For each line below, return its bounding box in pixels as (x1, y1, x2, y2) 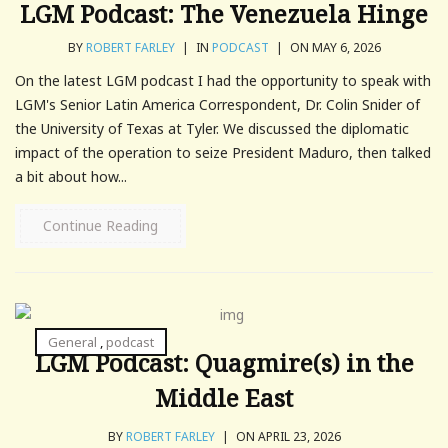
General (48, 333, 97, 352)
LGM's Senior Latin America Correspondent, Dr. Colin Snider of (15, 95, 420, 115)
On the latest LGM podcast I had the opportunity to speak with (15, 71, 431, 91)
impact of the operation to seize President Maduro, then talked (15, 143, 431, 163)
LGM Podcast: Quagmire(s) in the (34, 346, 414, 380)
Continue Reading (43, 216, 158, 236)
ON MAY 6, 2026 (286, 39, 381, 57)
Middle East (155, 381, 293, 415)
